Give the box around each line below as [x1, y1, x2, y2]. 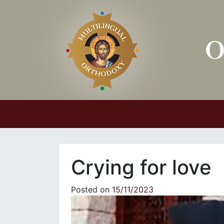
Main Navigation [7, 112, 130, 132]
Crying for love [71, 155, 211, 179]
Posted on [71, 184, 112, 194]
